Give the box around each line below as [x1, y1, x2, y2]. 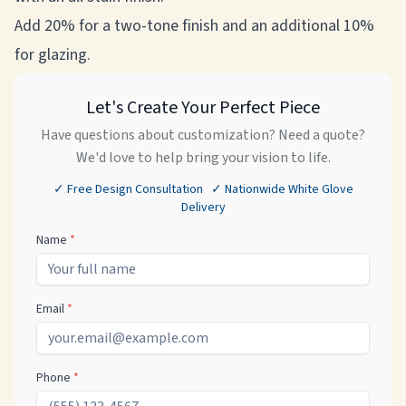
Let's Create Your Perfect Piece [86, 95, 320, 121]
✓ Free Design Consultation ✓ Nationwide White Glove [53, 180, 353, 198]
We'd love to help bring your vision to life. [75, 148, 331, 168]
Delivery [180, 198, 226, 217]
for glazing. [14, 43, 94, 66]
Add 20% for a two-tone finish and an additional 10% [14, 14, 374, 37]
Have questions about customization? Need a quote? [41, 125, 365, 145]
